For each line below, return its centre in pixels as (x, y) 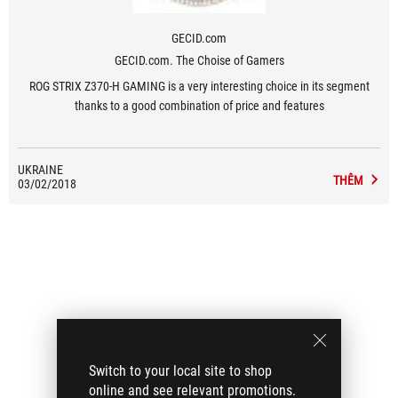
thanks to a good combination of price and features (199, 106)
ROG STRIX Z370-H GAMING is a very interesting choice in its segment (199, 86)
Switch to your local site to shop (180, 371)
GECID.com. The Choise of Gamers (199, 60)
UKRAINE (40, 170)
